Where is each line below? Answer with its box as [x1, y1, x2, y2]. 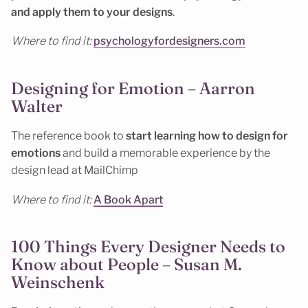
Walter [11, 96, 63, 116]
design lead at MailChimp [11, 164, 138, 177]
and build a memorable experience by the [60, 146, 270, 160]
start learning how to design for [126, 129, 288, 143]
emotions [11, 146, 60, 160]
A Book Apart [93, 192, 163, 206]
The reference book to [11, 129, 126, 143]
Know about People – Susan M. [11, 254, 242, 274]
